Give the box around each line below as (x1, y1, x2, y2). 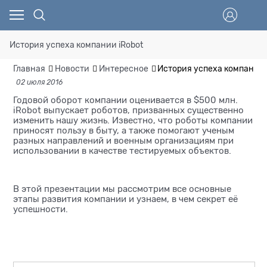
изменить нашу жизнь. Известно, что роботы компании (13, 115, 253, 125)
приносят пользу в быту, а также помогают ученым (13, 125, 234, 135)
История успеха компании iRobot (10, 40, 143, 49)
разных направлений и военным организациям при (13, 135, 234, 145)
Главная (13, 64, 45, 74)
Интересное (98, 64, 148, 74)
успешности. (13, 204, 68, 214)
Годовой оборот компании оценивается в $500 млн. (13, 95, 238, 105)
